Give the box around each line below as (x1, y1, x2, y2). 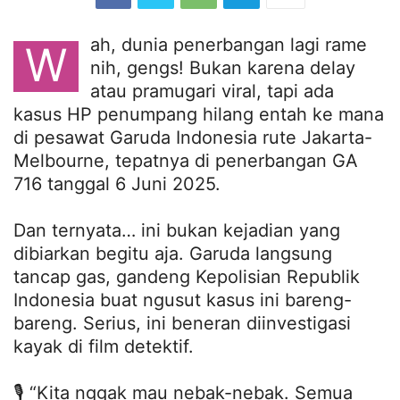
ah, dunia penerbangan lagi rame (90, 33, 367, 55)
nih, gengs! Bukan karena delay (90, 56, 355, 79)
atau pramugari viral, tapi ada (90, 79, 334, 102)
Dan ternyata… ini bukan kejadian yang (13, 219, 340, 241)
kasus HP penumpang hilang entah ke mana (13, 103, 384, 125)
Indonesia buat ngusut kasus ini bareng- (13, 288, 352, 311)
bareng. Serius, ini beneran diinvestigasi (13, 312, 351, 334)
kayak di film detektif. (13, 335, 194, 357)
